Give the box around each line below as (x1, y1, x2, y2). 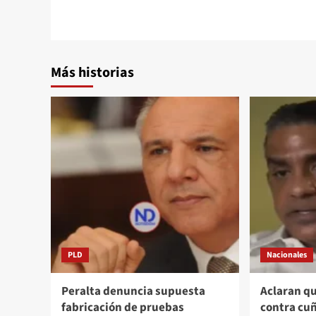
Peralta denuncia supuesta (61, 282, 205, 300)
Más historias (51, 62, 134, 83)
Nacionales (267, 248, 308, 261)
